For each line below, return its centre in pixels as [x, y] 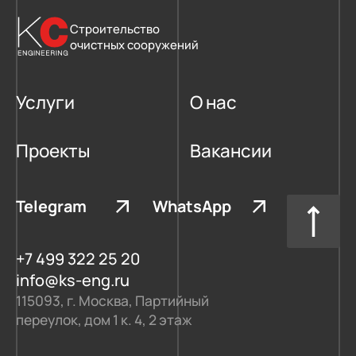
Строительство [115, 29]
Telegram [51, 207]
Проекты [53, 151]
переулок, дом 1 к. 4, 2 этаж [104, 320]
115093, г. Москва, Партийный [112, 301]
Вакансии [230, 151]
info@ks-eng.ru [72, 281]
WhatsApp [192, 207]
